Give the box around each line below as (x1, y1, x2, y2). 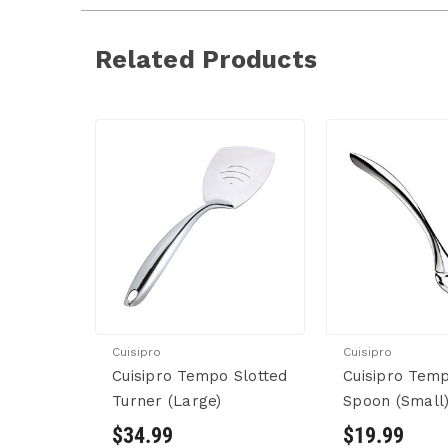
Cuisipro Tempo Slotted (112, 367, 288, 386)
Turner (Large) (112, 392, 222, 411)
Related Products (95, 45, 318, 74)
